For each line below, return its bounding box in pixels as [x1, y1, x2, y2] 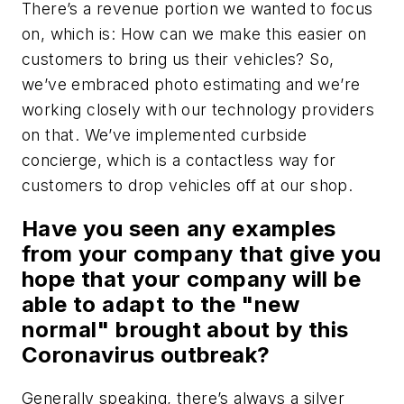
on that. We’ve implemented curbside [22, 124, 307, 144]
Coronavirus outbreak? [22, 341, 282, 368]
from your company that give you [22, 240, 381, 267]
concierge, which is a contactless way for [22, 150, 336, 170]
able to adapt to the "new [22, 290, 299, 317]
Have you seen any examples [22, 215, 336, 242]
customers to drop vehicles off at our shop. [22, 175, 353, 195]
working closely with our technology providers [22, 99, 374, 119]
